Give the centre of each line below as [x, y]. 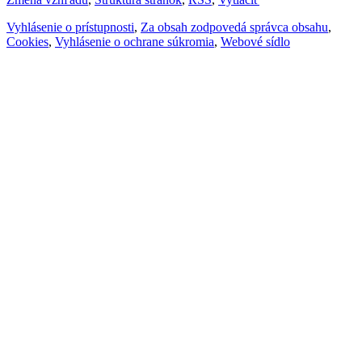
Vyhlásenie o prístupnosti [70, 27]
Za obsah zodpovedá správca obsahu [234, 27]
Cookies [27, 42]
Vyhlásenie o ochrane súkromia [135, 42]
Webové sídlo [255, 42]
